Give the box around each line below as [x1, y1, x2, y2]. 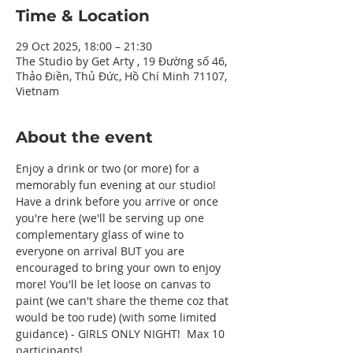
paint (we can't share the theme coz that [16, 293, 232, 308]
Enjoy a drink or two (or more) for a [16, 161, 203, 176]
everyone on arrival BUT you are [16, 243, 188, 258]
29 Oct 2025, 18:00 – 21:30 [16, 39, 152, 54]
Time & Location [16, 6, 150, 25]
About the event [16, 128, 153, 147]
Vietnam [16, 84, 59, 98]
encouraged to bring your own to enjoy [16, 260, 224, 275]
